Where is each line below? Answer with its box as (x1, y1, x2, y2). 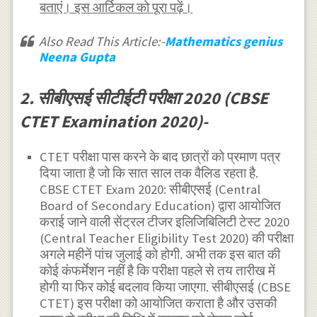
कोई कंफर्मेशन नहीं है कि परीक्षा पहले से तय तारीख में (40, 262, 276, 279)
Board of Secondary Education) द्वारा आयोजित (40, 197, 282, 214)
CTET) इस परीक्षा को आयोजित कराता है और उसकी (40, 294, 277, 311)
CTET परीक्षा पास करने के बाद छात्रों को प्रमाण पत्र (40, 148, 281, 165)
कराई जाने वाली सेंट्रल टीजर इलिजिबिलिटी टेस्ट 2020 (40, 213, 290, 230)
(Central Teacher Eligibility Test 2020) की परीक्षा (40, 229, 294, 246)
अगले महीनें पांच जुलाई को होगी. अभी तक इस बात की (40, 246, 281, 263)
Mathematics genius (164, 33, 282, 50)
